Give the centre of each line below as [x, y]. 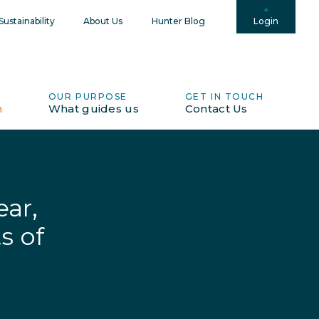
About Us [103, 21]
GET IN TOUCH [224, 96]
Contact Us [216, 109]
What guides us [93, 109]
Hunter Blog [178, 21]
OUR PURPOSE [88, 96]
